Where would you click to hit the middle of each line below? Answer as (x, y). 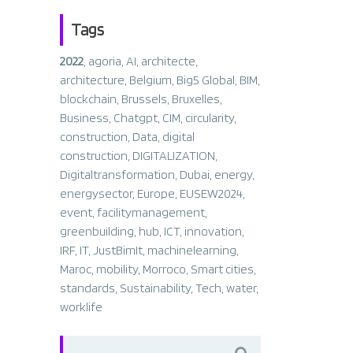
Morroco (164, 269)
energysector (96, 193)
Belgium (150, 80)
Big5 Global (206, 80)
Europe (156, 193)
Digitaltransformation (117, 175)
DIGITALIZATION (174, 156)
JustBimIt (118, 250)
